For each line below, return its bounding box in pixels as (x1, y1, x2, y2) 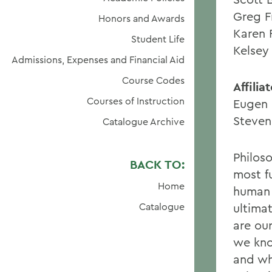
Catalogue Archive (103, 115, 185, 127)
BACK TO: (130, 157, 185, 172)
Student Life (131, 33, 185, 45)
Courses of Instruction (87, 95, 185, 107)
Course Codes (122, 74, 185, 86)
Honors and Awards (98, 12, 185, 24)
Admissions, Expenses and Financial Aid (12, 53, 185, 66)
